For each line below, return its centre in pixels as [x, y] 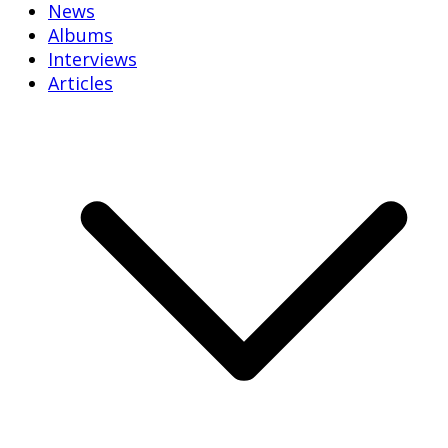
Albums [80, 34]
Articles [80, 82]
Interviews [92, 58]
